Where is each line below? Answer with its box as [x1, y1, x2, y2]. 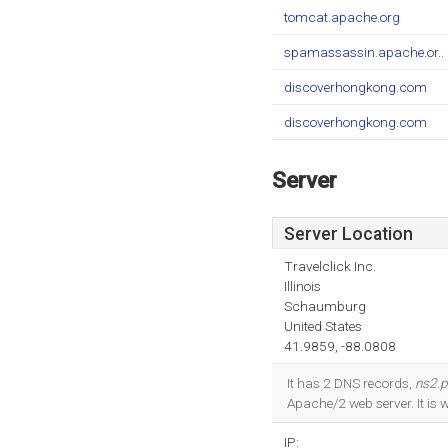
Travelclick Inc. [284, 258, 376, 274]
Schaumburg [284, 298, 366, 314]
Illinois [284, 278, 321, 294]
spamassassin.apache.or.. [284, 44, 444, 60]
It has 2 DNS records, [287, 375, 415, 391]
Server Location [284, 224, 413, 244]
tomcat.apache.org [284, 9, 400, 25]
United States [284, 318, 362, 334]
